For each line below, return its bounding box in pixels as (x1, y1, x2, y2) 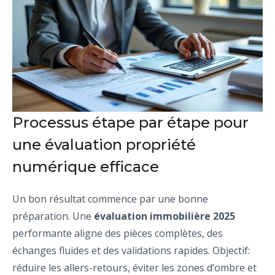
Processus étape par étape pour (12, 114, 249, 132)
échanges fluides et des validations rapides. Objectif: (12, 244, 250, 258)
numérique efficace (12, 158, 159, 176)
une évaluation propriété (12, 136, 196, 154)
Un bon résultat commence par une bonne (12, 192, 208, 206)
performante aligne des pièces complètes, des (12, 227, 223, 241)
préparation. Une (12, 209, 94, 223)
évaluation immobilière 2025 (94, 209, 235, 223)
